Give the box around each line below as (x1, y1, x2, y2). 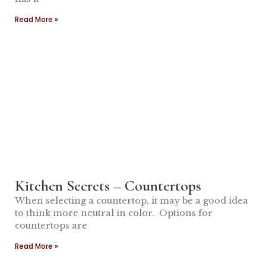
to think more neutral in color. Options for (15, 208, 213, 218)
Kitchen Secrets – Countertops (15, 176, 201, 195)
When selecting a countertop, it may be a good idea (15, 195, 248, 206)
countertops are (15, 220, 87, 231)
